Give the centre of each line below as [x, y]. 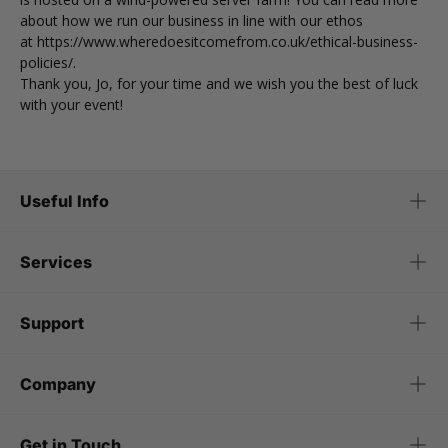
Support [52, 323]
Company [58, 384]
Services [56, 262]
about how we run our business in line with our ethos [191, 20]
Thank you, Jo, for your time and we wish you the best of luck [219, 83]
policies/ [46, 62]
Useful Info [64, 201]
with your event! [71, 104]
